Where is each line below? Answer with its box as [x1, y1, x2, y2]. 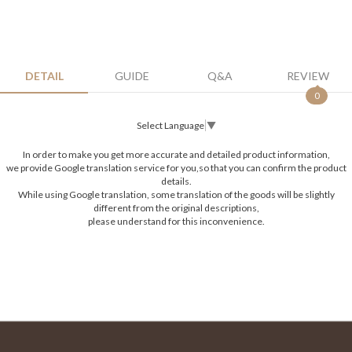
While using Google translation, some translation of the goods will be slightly [17, 188, 335, 200]
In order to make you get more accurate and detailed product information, [22, 148, 330, 160]
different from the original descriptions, [93, 201, 259, 214]
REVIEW [287, 69, 329, 83]
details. [160, 174, 192, 187]
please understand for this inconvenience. [87, 214, 265, 227]
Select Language [137, 119, 204, 131]
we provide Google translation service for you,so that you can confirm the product [5, 161, 346, 174]
